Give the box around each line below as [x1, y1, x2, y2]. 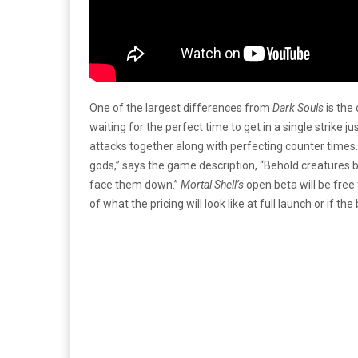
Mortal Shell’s [181, 178, 244, 192]
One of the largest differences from [89, 101, 272, 115]
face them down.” [89, 178, 181, 192]
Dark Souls [272, 101, 324, 115]
